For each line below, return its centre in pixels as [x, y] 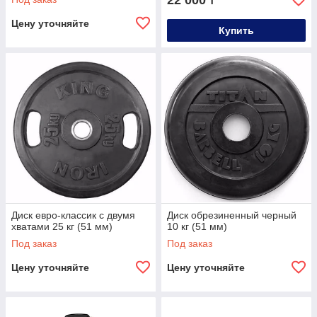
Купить [236, 31]
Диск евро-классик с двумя [73, 215]
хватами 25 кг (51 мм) [62, 227]
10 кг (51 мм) [197, 227]
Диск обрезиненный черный [232, 215]
